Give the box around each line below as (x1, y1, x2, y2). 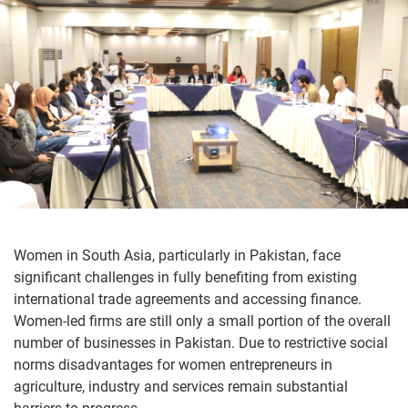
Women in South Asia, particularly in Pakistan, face (14, 247, 341, 264)
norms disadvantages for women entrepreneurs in (14, 356, 332, 373)
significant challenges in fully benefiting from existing (14, 269, 357, 286)
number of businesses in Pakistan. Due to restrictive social (14, 334, 388, 352)
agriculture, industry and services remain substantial (14, 378, 348, 395)
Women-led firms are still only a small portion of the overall (14, 312, 391, 330)
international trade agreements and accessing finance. (14, 291, 362, 308)
